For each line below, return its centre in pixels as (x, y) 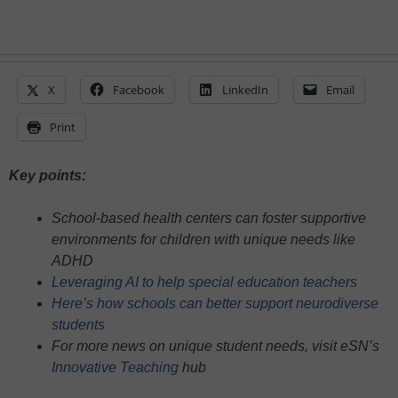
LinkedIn (245, 90)
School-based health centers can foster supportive (209, 219)
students (78, 325)
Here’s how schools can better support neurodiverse (215, 304)
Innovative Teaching (115, 368)
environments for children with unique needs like (203, 240)
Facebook (139, 90)
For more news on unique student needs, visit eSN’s (215, 346)
